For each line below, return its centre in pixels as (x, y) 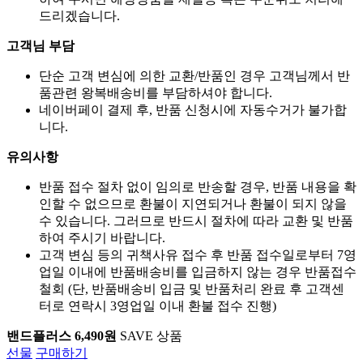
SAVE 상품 (149, 335)
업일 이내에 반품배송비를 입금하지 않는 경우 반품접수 (198, 271)
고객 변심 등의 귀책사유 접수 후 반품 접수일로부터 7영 (198, 254)
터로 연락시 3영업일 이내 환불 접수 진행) (158, 305)
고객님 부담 (41, 45)
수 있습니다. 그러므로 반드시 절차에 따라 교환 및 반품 (196, 220)
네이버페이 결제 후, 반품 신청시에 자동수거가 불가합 (193, 109)
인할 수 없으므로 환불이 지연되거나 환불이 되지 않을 (193, 203)
